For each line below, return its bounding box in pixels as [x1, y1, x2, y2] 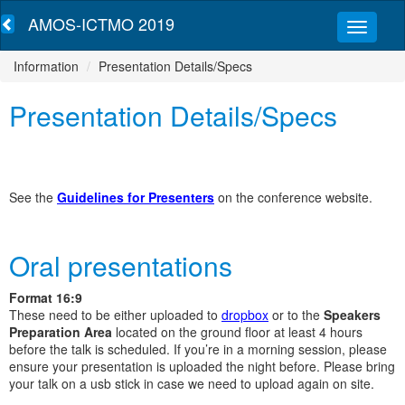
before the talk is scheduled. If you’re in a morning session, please [9, 340, 387, 358]
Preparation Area [9, 323, 112, 341]
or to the [268, 306, 324, 324]
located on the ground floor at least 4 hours [112, 323, 363, 341]
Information [14, 57, 79, 75]
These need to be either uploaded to [9, 306, 221, 324]
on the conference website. [218, 188, 372, 206]
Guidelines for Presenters [57, 188, 214, 206]
